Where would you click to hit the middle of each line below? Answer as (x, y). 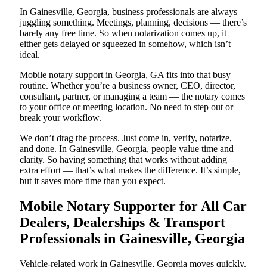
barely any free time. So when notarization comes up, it (123, 33)
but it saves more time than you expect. (93, 181)
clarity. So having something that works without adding (123, 159)
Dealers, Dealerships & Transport (122, 222)
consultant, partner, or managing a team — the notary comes (132, 96)
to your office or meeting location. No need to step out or (126, 107)
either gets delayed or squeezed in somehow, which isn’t (125, 44)
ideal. (30, 54)
